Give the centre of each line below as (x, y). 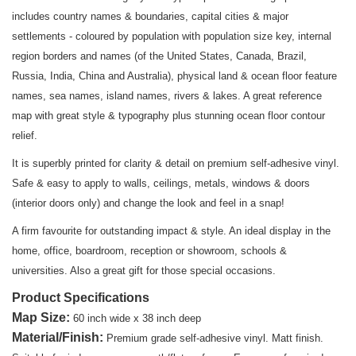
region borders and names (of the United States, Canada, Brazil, (159, 56)
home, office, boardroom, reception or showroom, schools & (149, 251)
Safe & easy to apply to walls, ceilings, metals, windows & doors (161, 184)
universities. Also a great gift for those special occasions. (144, 271)
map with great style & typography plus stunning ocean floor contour (168, 116)
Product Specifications (81, 298)
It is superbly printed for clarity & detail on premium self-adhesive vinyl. (176, 164)
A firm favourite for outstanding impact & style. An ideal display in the (171, 231)
